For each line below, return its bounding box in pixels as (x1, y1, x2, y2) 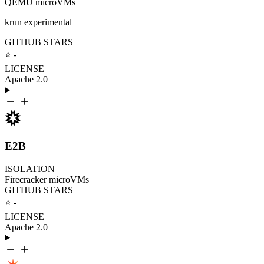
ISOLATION (5, 163, 55, 174)
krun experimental (5, 17, 72, 28)
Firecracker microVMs (5, 174, 89, 184)
